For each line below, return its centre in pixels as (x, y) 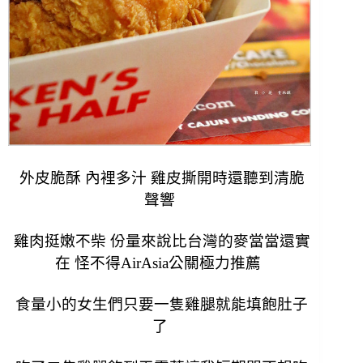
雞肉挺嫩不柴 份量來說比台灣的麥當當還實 (160, 241)
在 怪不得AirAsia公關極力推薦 (160, 263)
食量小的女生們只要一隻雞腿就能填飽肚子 (160, 304)
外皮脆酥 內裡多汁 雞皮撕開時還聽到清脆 (160, 177)
